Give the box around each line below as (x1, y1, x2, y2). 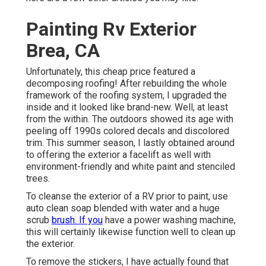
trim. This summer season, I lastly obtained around (26, 137, 235, 149)
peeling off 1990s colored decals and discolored (26, 125, 229, 137)
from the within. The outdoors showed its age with (26, 113, 233, 125)
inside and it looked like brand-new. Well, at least (26, 102, 228, 113)
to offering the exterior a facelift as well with (26, 149, 211, 161)
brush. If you (52, 214, 103, 226)
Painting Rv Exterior (26, 18, 197, 41)
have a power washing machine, (103, 214, 236, 226)
